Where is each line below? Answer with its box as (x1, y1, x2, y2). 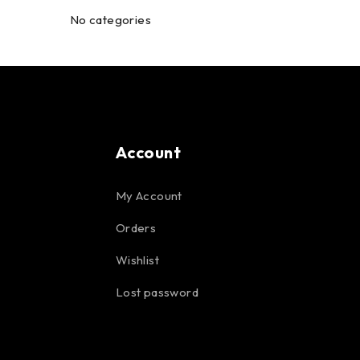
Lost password (115, 284, 198, 300)
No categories (69, 12, 152, 27)
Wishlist (115, 252, 159, 268)
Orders (115, 220, 157, 235)
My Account (115, 188, 182, 203)
